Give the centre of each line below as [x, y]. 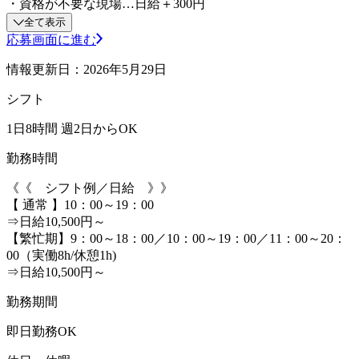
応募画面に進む [51, 39]
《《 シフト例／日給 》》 [90, 188]
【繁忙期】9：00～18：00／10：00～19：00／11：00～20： [176, 238]
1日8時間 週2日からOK [72, 128]
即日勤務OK [42, 331]
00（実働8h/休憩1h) [61, 255]
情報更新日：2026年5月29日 [87, 69]
